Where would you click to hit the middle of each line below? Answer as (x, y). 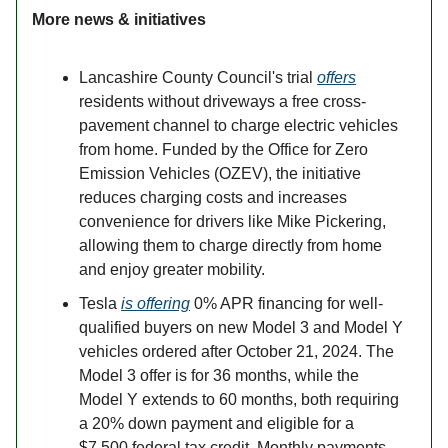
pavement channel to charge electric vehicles (238, 125)
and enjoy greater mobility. (172, 269)
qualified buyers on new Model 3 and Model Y (241, 327)
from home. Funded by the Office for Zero (223, 149)
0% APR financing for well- (286, 303)
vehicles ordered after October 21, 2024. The (236, 351)
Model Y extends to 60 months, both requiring (239, 399)
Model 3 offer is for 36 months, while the (219, 375)
